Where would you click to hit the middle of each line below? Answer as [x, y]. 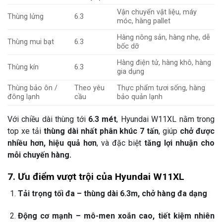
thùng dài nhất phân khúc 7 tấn [101, 131]
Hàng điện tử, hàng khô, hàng [164, 62]
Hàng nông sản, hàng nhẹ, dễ [164, 37]
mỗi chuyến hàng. [39, 155]
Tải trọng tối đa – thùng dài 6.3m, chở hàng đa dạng [112, 194]
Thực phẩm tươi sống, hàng [161, 88]
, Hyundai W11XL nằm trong [166, 119]
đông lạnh [24, 97]
